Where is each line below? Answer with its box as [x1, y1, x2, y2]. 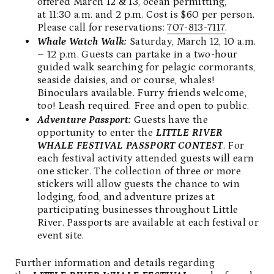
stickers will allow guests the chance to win [37, 178, 240, 190]
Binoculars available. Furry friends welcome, [37, 87, 246, 99]
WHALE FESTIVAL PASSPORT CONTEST [37, 139, 223, 152]
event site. [37, 229, 84, 242]
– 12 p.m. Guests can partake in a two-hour [37, 48, 238, 61]
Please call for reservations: [37, 21, 168, 34]
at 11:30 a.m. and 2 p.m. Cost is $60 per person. [37, 9, 255, 21]
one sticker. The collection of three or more [37, 165, 241, 177]
